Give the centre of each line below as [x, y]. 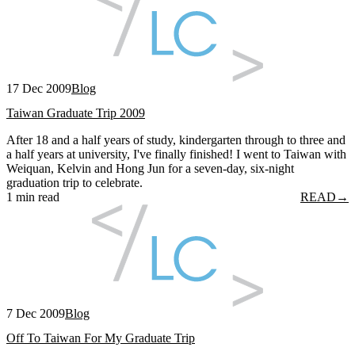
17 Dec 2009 [39, 88]
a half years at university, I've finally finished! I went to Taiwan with [176, 154]
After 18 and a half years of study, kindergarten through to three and [176, 139]
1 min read [33, 197]
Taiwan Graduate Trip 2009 [76, 113]
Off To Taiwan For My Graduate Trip [101, 338]
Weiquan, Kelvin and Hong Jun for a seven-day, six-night [150, 168]
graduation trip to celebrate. [74, 182]
